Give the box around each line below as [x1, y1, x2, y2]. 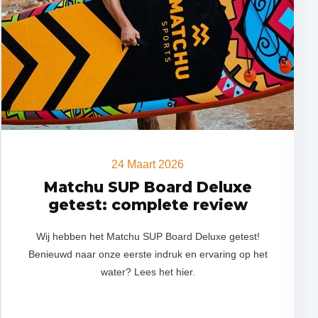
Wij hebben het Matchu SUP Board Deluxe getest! [35, 231, 260, 242]
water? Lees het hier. [100, 266, 195, 278]
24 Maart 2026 [111, 158, 185, 170]
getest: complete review [48, 196, 248, 214]
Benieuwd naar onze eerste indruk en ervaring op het [28, 248, 268, 260]
